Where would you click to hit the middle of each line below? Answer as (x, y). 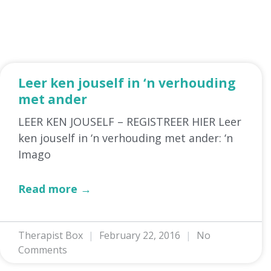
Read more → (55, 188)
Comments (43, 250)
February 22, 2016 (140, 235)
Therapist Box (52, 235)
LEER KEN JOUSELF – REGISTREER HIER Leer (130, 121)
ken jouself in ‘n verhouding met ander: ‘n (126, 138)
